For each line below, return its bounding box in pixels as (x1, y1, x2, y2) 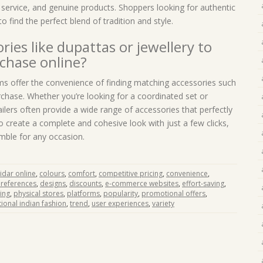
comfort (68, 168, 95, 178)
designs (40, 178, 66, 188)
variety (152, 198, 174, 208)
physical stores (14, 188, 63, 198)
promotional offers (141, 188, 205, 198)
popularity (103, 188, 138, 198)
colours (39, 168, 65, 178)
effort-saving (182, 178, 224, 188)
